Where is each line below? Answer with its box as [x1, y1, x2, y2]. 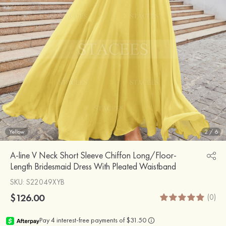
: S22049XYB [23, 177, 65, 187]
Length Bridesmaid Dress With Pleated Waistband [10, 160, 176, 172]
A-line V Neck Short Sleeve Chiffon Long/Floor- [10, 149, 177, 161]
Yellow [9, 127, 24, 136]
